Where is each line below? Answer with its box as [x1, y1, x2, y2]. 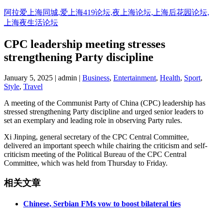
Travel [23, 82, 43, 91]
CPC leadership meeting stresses [4, 37, 165, 50]
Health [160, 73, 180, 82]
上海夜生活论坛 [4, 18, 58, 27]
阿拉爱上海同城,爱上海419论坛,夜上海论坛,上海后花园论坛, [4, 8, 209, 16]
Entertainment [113, 73, 156, 82]
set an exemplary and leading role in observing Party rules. [4, 116, 182, 124]
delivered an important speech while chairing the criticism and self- [4, 141, 207, 150]
